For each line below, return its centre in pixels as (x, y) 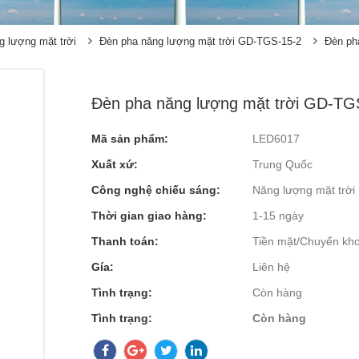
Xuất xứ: (115, 164)
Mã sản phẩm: (130, 138)
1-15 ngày (278, 215)
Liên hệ (271, 266)
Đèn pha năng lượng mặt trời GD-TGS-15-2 (200, 41)
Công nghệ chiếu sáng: (156, 190)
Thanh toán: (125, 241)
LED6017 (276, 138)
